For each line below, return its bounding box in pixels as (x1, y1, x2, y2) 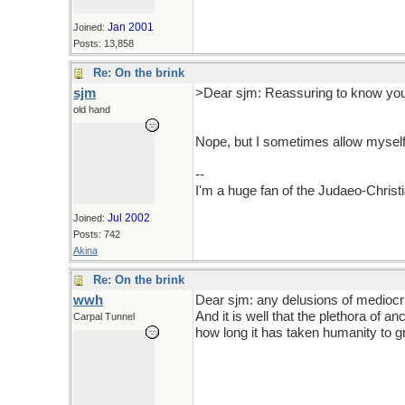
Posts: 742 (73, 229, 120, 240)
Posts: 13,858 (73, 38, 134, 49)
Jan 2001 (108, 21, 154, 33)
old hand (73, 104, 110, 115)
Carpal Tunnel (73, 311, 135, 322)
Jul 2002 (108, 212, 150, 224)
